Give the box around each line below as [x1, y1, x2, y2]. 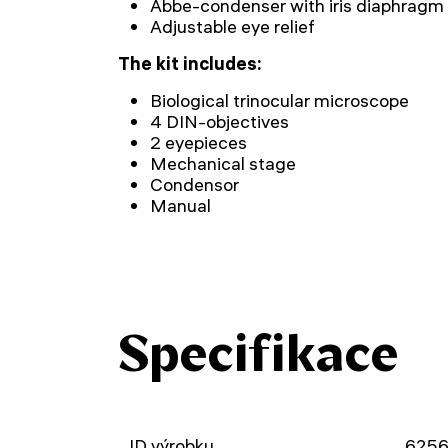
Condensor [150, 173, 239, 196]
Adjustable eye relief [150, 15, 315, 38]
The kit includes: [118, 52, 262, 75]
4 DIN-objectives [150, 110, 289, 133]
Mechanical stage [150, 152, 296, 175]
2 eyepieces [150, 131, 247, 154]
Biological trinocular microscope [150, 89, 409, 112]
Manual [150, 194, 211, 217]
